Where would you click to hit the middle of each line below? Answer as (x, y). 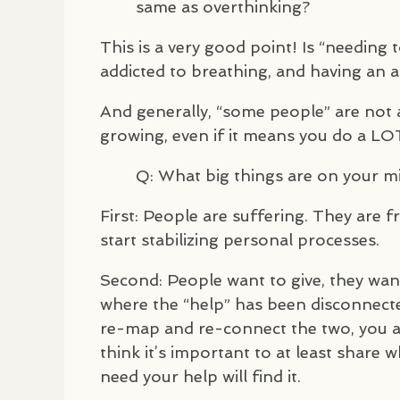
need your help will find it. (200, 376)
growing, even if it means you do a (235, 135)
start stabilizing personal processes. (240, 239)
